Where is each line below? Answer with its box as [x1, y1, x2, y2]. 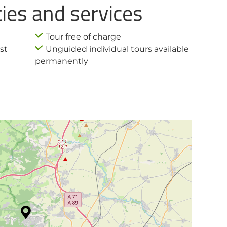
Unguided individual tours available [46, 44, 190, 54]
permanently [35, 56, 89, 66]
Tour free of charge [46, 32, 122, 42]
